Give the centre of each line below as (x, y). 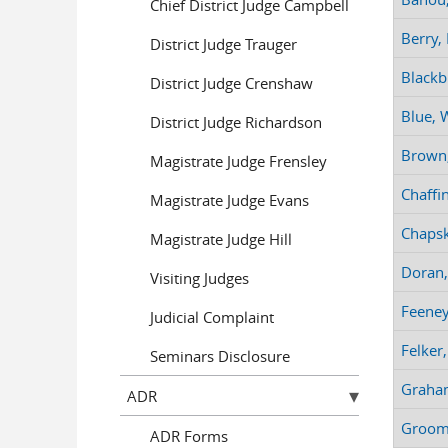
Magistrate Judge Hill (220, 238)
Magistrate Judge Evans (229, 199)
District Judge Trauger (223, 43)
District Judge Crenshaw (231, 82)
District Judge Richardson (235, 121)
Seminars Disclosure (219, 355)
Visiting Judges (199, 277)
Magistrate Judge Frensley (238, 160)
